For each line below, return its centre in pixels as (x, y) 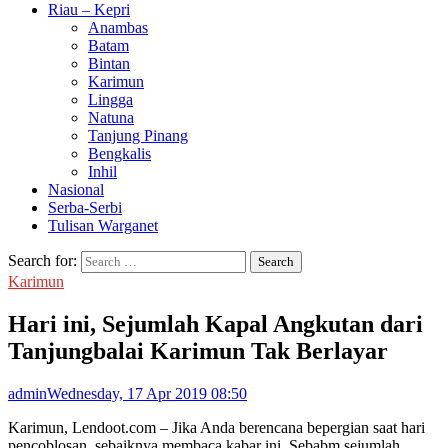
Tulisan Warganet (103, 225)
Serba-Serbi (85, 207)
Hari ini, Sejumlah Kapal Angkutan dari (215, 323)
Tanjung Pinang (138, 135)
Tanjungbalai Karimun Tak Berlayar (198, 350)
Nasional (76, 189)
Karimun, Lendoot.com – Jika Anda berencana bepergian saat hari (216, 427)
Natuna (111, 117)
